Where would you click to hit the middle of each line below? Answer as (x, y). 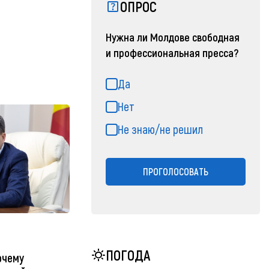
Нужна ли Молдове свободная (172, 37)
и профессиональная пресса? (172, 52)
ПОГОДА (128, 255)
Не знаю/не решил (160, 129)
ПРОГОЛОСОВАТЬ (175, 171)
